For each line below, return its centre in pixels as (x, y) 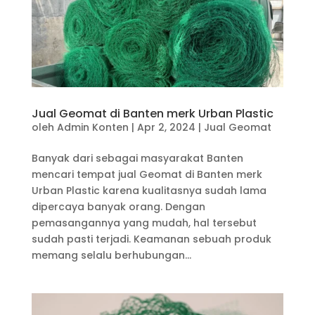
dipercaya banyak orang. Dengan (118, 206)
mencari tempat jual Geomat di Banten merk (147, 174)
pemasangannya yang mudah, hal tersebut (144, 223)
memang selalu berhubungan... (111, 255)
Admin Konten (92, 127)
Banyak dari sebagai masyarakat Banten (137, 158)
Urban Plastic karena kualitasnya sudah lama (149, 190)
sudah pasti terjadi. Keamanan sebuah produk (151, 239)
